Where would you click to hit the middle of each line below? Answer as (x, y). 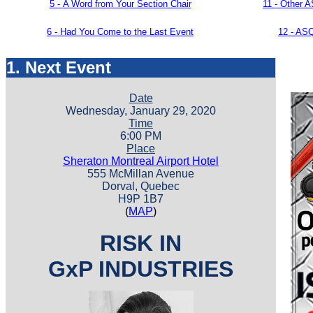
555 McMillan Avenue (141, 174)
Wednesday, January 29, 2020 (141, 111)
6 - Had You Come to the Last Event (120, 32)
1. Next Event (58, 67)
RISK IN (141, 243)
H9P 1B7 (141, 199)
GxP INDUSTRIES (141, 269)
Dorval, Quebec (141, 187)
